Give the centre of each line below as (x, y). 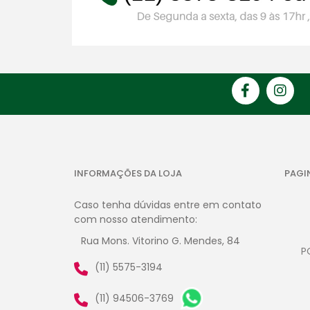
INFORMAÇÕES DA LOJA (128, 173)
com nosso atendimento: (136, 219)
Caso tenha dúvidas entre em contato (168, 204)
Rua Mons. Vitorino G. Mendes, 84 (161, 240)
